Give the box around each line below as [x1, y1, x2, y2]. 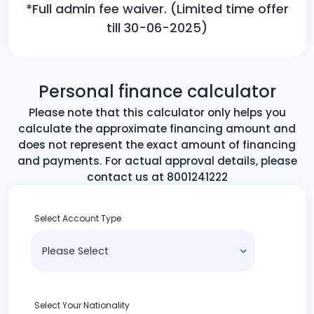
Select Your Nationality [34, 299, 130, 311]
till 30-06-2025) [107, 18, 207, 36]
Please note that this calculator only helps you [28, 104, 286, 120]
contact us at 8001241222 [86, 169, 228, 184]
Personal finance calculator [38, 79, 276, 103]
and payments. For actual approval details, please [17, 153, 297, 168]
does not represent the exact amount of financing [18, 137, 296, 152]
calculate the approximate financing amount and [18, 121, 296, 136]
